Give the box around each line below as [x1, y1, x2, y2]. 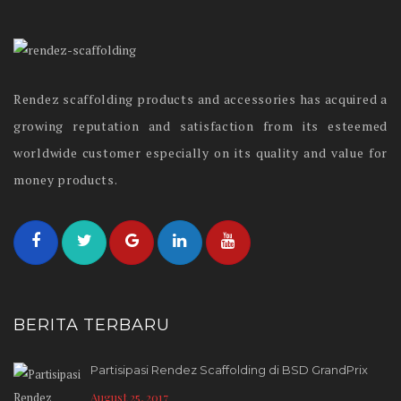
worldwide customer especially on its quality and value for [13, 144, 388, 161]
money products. [13, 171, 118, 188]
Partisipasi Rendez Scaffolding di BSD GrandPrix [90, 362, 368, 377]
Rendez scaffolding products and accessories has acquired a [13, 90, 388, 107]
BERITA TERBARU [13, 314, 170, 335]
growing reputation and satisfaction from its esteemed [13, 117, 388, 134]
